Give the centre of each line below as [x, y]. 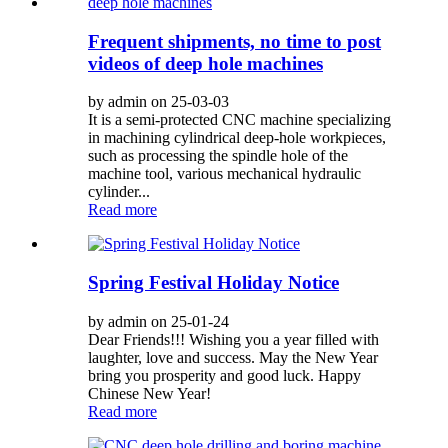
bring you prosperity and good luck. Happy [224, 375]
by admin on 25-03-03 [158, 102]
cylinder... [119, 192]
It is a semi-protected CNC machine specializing [239, 120]
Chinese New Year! [149, 393]
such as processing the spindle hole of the [218, 156]
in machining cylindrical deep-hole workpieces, [237, 138]
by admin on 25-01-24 [158, 321]
